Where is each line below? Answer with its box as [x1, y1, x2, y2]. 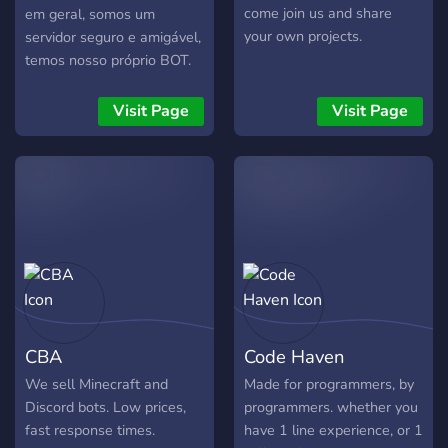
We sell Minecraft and [25, 374, 168, 395]
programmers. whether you [244, 397, 418, 418]
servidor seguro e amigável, [25, 27, 201, 48]
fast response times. [25, 420, 155, 441]
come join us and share [244, 3, 392, 24]
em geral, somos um [25, 4, 155, 25]
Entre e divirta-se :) [25, 73, 147, 94]
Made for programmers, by [244, 374, 414, 395]
